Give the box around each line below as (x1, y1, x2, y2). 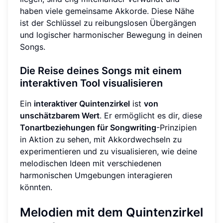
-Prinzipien (156, 122, 197, 132)
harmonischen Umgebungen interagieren (20, 170, 172, 180)
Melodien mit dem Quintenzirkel (20, 205, 203, 220)
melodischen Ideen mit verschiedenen (20, 158, 161, 168)
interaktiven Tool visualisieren (20, 77, 163, 89)
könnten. (20, 182, 52, 192)
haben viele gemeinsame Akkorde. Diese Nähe (20, 5, 194, 16)
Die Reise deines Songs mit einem (20, 64, 182, 77)
